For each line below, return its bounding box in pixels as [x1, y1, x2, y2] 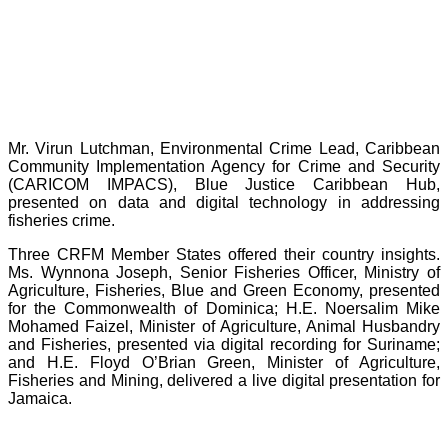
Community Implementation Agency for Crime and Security [8, 158, 440, 176]
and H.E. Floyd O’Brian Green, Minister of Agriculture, [8, 354, 440, 372]
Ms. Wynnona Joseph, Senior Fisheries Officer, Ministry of [8, 264, 440, 282]
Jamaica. [8, 390, 72, 408]
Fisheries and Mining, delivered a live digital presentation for [8, 372, 440, 390]
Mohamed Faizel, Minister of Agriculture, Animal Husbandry [8, 318, 440, 336]
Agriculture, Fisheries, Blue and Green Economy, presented [8, 282, 440, 300]
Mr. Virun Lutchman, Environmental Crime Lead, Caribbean [8, 140, 440, 158]
